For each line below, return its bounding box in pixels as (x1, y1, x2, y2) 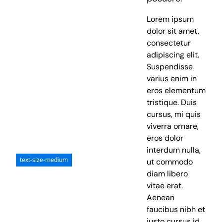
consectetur (147, 38, 191, 49)
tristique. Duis (147, 97, 197, 108)
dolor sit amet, (147, 26, 200, 37)
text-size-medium (20, 156, 68, 165)
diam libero (147, 168, 188, 179)
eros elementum (147, 85, 206, 96)
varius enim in (147, 73, 197, 84)
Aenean (147, 192, 175, 203)
